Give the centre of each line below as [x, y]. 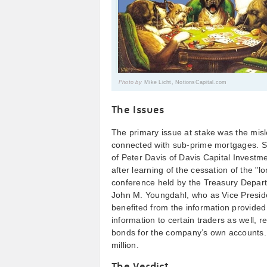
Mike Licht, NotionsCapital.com [186, 82]
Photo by [130, 82]
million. [125, 245]
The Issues [138, 111]
